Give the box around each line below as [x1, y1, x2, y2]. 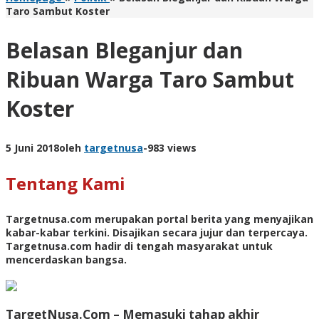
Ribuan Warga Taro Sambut [6, 64, 294, 94]
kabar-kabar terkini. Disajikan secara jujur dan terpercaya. [6, 225, 308, 239]
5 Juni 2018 [6, 140, 59, 155]
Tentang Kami [6, 171, 125, 195]
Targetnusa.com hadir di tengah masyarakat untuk [6, 239, 273, 253]
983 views [147, 140, 197, 155]
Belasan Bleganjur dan [6, 35, 243, 65]
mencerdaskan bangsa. [6, 252, 127, 266]
